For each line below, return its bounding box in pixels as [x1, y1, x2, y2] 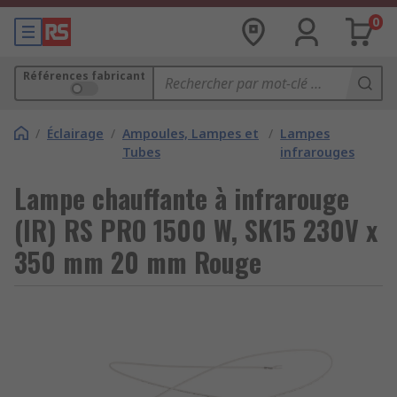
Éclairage [47, 125, 104, 142]
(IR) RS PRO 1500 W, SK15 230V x [14, 210, 378, 250]
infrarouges [280, 144, 355, 160]
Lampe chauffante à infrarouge [14, 178, 349, 218]
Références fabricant [23, 68, 145, 83]
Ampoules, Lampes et [122, 125, 259, 142]
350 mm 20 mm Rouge [14, 242, 261, 282]
